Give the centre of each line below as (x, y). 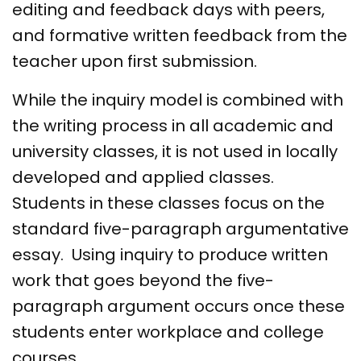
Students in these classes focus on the (168, 203)
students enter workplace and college (168, 332)
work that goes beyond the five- (143, 281)
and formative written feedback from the (180, 36)
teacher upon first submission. (137, 62)
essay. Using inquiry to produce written (170, 255)
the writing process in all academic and (173, 126)
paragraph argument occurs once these (178, 307)
